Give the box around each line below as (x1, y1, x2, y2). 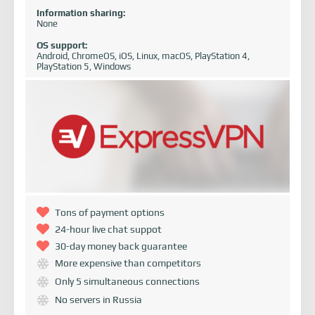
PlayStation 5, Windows (37, 61, 131, 72)
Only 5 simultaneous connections (55, 276, 200, 288)
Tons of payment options (55, 207, 165, 219)
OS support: (37, 40, 87, 51)
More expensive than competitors (55, 257, 201, 269)
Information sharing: (37, 8, 125, 19)
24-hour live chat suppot (55, 224, 162, 236)
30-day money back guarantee (55, 240, 187, 252)
